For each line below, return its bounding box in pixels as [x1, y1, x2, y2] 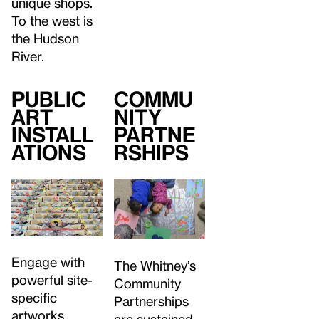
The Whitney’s [113, 258, 196, 273]
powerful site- [11, 272, 93, 288]
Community [113, 276, 181, 291]
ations [11, 140, 86, 165]
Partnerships [113, 293, 189, 309]
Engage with [11, 254, 85, 270]
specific [11, 290, 57, 305]
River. [11, 48, 44, 64]
